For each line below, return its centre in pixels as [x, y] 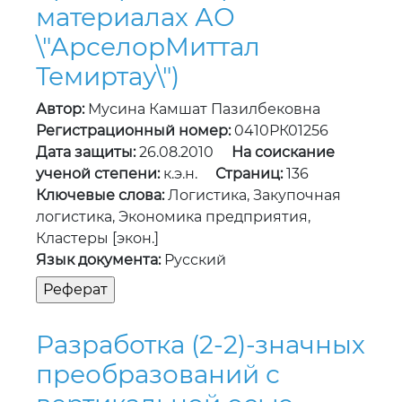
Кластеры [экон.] [97, 239]
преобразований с [158, 375]
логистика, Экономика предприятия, [173, 217]
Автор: [60, 109]
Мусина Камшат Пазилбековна [202, 109]
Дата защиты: [86, 153]
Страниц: [249, 174]
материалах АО [135, 17]
